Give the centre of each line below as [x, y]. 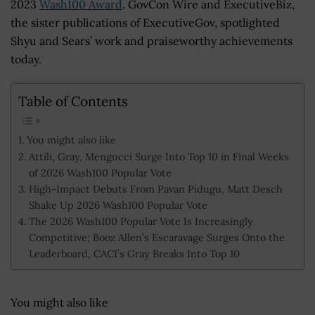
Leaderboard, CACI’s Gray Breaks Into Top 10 [134, 254]
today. [26, 59]
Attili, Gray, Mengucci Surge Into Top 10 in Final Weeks [159, 157]
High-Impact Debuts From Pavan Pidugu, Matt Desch [155, 189]
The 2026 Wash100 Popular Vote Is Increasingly [141, 221]
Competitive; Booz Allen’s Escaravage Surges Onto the [156, 238]
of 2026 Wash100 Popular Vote [100, 173]
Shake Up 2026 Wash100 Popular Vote [118, 205]
